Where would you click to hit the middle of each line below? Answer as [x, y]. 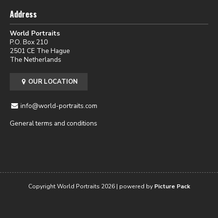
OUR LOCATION [53, 82]
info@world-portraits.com [59, 106]
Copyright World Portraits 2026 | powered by [91, 186]
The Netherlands [36, 59]
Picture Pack [172, 186]
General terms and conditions [54, 123]
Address [23, 14]
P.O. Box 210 [29, 42]
